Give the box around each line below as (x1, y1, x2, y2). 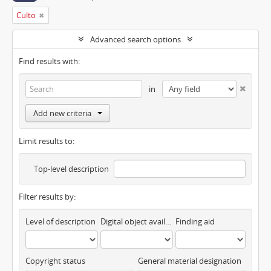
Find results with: (19, 56, 80, 67)
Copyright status (25, 255, 85, 266)
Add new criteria (33, 108, 91, 119)
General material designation (137, 255, 241, 266)
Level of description (25, 216, 96, 227)
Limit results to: (19, 135, 74, 146)
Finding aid (175, 216, 215, 227)
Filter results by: (19, 191, 76, 202)
